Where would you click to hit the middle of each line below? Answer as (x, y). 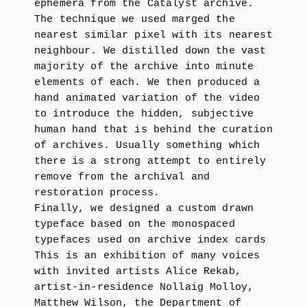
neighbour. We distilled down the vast (150, 51)
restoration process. (97, 193)
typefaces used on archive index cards (150, 240)
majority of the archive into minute (144, 67)
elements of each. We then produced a (147, 83)
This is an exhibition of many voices (147, 256)
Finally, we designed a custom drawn (144, 209)
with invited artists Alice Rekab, (138, 272)
